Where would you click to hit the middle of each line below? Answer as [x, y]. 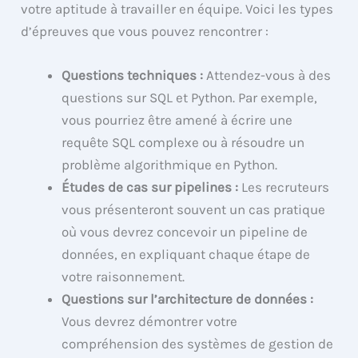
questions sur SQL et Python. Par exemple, [190, 98]
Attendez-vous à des [267, 76]
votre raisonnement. [123, 277]
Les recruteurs [284, 187]
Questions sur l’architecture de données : [188, 299]
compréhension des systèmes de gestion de [198, 344]
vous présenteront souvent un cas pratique [194, 210]
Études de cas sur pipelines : [150, 187]
